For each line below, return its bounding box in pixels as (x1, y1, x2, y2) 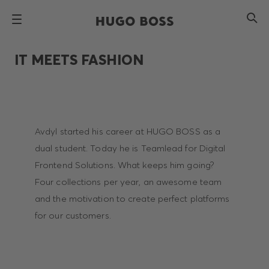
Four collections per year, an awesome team (34, 176, 222, 187)
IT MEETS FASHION (14, 51, 144, 68)
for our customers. (34, 210, 113, 221)
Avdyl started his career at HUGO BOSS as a (34, 125, 221, 137)
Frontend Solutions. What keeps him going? (34, 159, 214, 171)
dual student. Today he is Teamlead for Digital (34, 142, 226, 154)
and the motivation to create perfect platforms (34, 193, 230, 204)
